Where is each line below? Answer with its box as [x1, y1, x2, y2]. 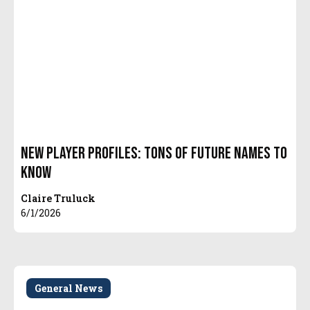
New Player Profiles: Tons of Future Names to [21, 143, 288, 163]
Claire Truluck [21, 191, 96, 205]
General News [35, 281, 103, 295]
